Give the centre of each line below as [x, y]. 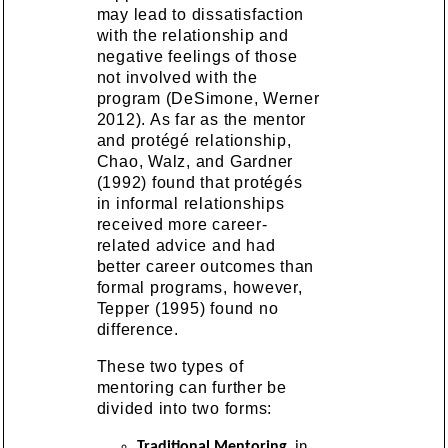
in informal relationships [190, 203]
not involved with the [177, 77]
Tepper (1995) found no [187, 308]
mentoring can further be [191, 387]
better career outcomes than [205, 266]
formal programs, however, [199, 287]
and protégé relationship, [194, 140]
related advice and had [186, 245]
